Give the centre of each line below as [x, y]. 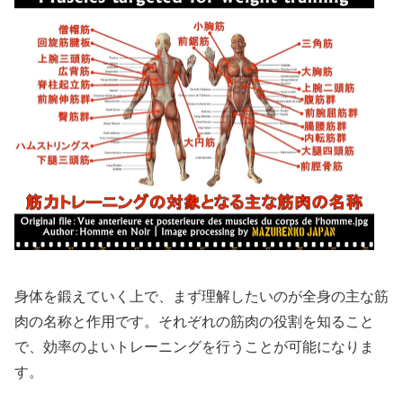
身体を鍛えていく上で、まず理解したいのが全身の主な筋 [201, 296]
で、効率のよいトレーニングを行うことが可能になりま [194, 346]
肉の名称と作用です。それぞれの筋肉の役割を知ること [194, 321]
